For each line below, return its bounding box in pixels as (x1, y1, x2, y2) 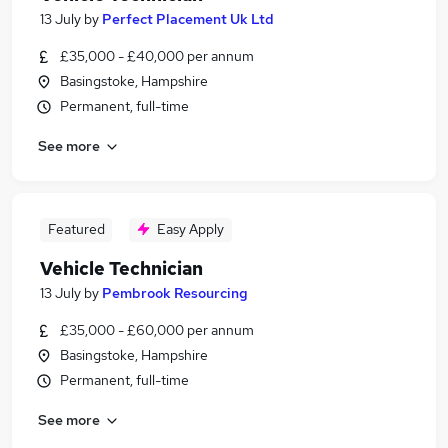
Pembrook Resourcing (102, 284, 248, 302)
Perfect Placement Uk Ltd (102, 10, 274, 28)
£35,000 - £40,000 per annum (60, 47, 254, 65)
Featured (47, 220, 105, 238)
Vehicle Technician (40, 257, 203, 280)
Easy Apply (157, 220, 224, 238)
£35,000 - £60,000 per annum (60, 321, 254, 339)
